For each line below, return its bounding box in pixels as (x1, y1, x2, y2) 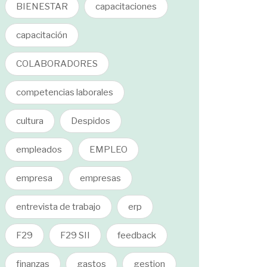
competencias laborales (16, 87, 113, 98)
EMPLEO (89, 144, 128, 155)
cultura (16, 116, 44, 126)
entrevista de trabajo (16, 201, 101, 212)
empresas (80, 173, 121, 184)
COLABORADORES (16, 58, 98, 69)
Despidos (71, 116, 110, 126)
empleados (16, 144, 62, 155)
